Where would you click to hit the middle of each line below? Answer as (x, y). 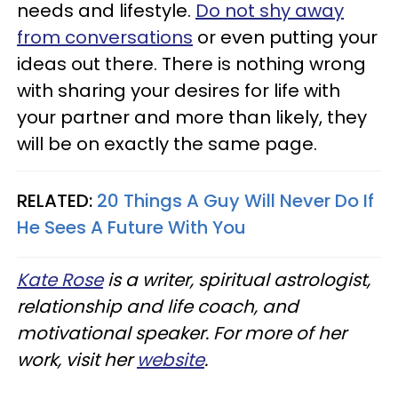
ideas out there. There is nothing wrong (191, 64)
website (171, 359)
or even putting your (285, 37)
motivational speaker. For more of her (182, 333)
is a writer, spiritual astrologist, (237, 279)
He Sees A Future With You (131, 227)
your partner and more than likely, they (192, 117)
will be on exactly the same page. (167, 143)
